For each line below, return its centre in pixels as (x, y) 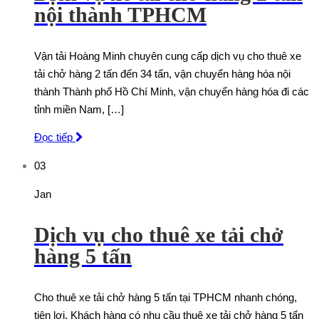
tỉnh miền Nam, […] (79, 110)
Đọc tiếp (55, 137)
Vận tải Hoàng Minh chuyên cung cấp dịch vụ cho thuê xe (168, 56)
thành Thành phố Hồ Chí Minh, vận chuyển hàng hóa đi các (172, 92)
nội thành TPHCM (120, 15)
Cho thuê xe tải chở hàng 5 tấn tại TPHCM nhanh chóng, (166, 298)
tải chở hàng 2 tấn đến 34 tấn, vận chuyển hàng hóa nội (162, 74)
